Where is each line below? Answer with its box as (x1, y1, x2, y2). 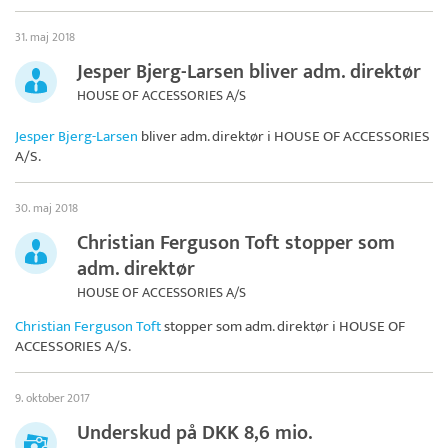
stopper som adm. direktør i (161, 313, 339, 339)
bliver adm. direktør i (138, 123, 274, 149)
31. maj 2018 (15, 26, 75, 47)
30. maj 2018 (15, 197, 78, 218)
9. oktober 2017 (15, 387, 90, 408)
